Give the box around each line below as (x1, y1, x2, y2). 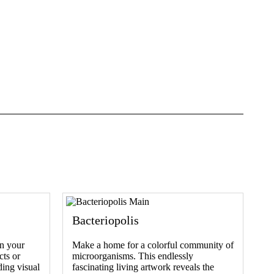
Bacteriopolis (72, 213, 139, 227)
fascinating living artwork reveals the (72, 261, 214, 272)
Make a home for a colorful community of (72, 239, 234, 250)
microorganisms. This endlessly (72, 250, 193, 261)
